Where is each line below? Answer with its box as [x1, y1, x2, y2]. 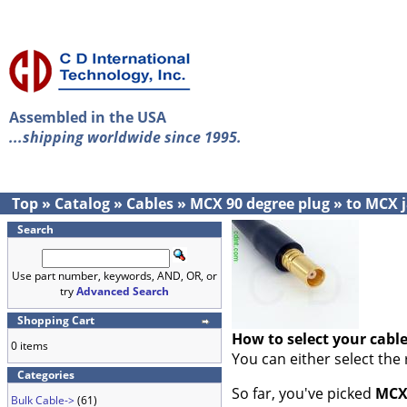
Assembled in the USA [9, 107, 166, 127]
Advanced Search [76, 283, 169, 299]
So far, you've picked [232, 383, 375, 403]
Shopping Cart [17, 313, 94, 328]
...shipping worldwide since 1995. [9, 127, 242, 147]
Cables [126, 194, 174, 213]
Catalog [55, 194, 110, 213]
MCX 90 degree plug [190, 194, 330, 213]
